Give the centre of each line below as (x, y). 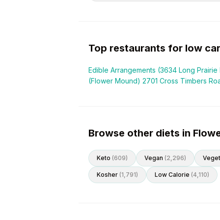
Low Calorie (172, 175)
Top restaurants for (137, 48)
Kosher (107, 175)
